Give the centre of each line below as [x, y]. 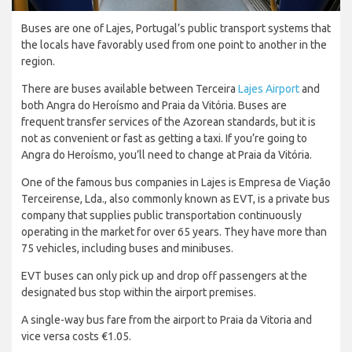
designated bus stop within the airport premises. [139, 292]
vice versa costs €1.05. [76, 336]
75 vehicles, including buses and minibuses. [127, 248]
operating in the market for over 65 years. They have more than [174, 231]
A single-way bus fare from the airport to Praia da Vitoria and [167, 319]
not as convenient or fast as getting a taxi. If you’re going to [164, 138]
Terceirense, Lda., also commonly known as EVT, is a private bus [176, 198]
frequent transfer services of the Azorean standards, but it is [169, 121]
